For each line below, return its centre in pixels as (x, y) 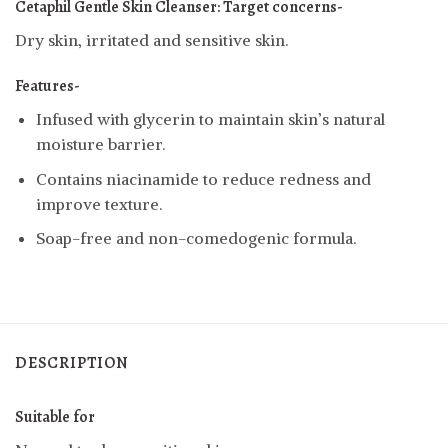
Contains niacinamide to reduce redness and (203, 178)
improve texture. (98, 203)
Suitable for (55, 416)
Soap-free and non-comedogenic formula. (195, 238)
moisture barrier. (100, 144)
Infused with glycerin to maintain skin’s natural (210, 119)
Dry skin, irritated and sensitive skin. (151, 40)
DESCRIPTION (72, 362)
